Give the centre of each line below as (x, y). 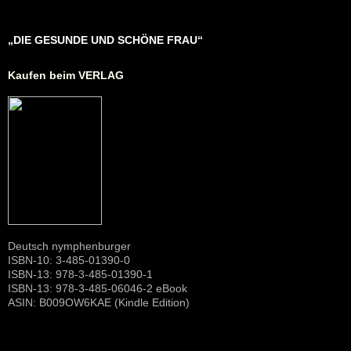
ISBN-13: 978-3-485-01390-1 (80, 274)
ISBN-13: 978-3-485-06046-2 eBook (98, 288)
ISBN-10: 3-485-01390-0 (69, 260)
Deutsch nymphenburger (69, 246)
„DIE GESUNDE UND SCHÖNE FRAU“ (105, 40)
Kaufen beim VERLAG (66, 75)
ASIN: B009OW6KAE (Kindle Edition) (99, 302)
